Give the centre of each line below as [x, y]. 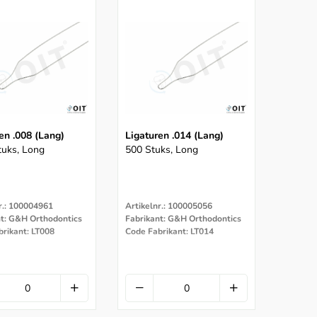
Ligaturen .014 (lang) [174, 136]
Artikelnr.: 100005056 [169, 206]
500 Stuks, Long [162, 150]
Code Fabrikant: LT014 [169, 232]
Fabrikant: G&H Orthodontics [183, 219]
